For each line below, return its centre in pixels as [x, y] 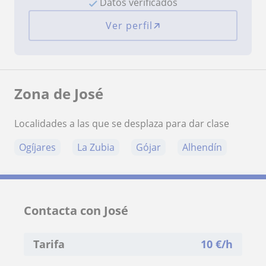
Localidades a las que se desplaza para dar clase [122, 124]
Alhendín [202, 148]
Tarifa [49, 244]
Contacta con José [76, 211]
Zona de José [59, 94]
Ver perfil [129, 26]
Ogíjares [37, 148]
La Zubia [96, 148]
